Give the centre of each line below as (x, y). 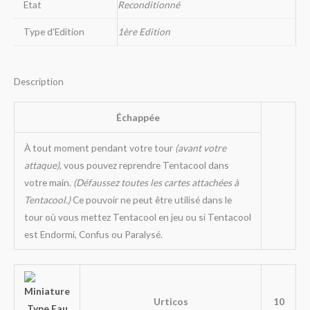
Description (39, 82)
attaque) (42, 165)
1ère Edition (144, 32)
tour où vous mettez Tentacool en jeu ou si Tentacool (137, 217)
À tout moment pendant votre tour (99, 148)
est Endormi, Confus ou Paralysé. (93, 235)
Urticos (171, 301)
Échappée (138, 118)
